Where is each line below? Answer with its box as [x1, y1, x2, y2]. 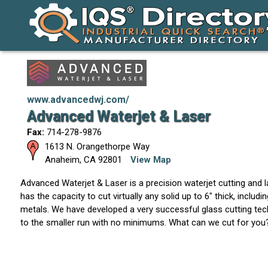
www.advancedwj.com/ [26, 94, 129, 105]
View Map [130, 154, 171, 165]
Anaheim [44, 154, 80, 165]
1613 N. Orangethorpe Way [44, 141, 150, 152]
